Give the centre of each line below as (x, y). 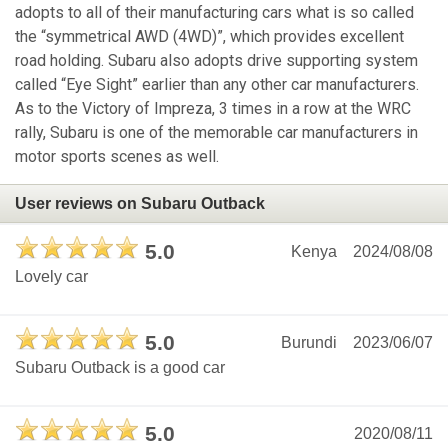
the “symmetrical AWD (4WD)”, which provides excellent (209, 37)
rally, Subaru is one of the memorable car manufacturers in (216, 133)
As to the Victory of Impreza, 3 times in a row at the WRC (213, 109)
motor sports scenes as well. (117, 157)
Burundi (309, 343)
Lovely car (51, 277)
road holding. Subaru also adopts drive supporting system (216, 61)
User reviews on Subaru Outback (140, 203)
